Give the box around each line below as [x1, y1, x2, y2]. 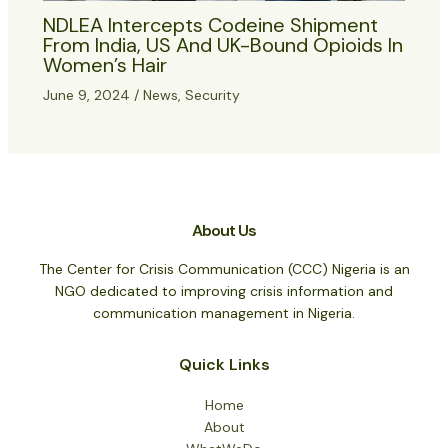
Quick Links [178, 354, 270, 376]
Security [184, 86, 240, 105]
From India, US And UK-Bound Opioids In [42, 32, 403, 59]
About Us [192, 220, 256, 242]
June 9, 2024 [42, 86, 134, 105]
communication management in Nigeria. [93, 304, 355, 323]
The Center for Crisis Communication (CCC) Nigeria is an [38, 260, 410, 279]
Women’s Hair [42, 52, 167, 79]
